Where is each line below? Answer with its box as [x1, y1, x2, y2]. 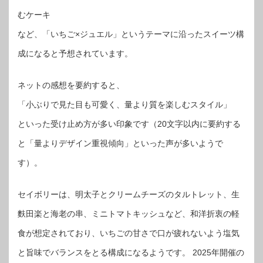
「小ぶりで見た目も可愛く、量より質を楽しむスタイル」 [18, 100, 231, 109]
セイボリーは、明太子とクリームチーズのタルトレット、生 [18, 190, 240, 199]
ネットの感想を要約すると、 [18, 80, 124, 90]
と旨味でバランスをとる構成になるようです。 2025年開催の [18, 248, 244, 257]
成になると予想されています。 [18, 49, 133, 58]
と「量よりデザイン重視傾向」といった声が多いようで [18, 139, 223, 148]
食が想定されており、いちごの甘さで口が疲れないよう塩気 [18, 228, 240, 238]
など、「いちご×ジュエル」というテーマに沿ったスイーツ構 [18, 29, 244, 39]
